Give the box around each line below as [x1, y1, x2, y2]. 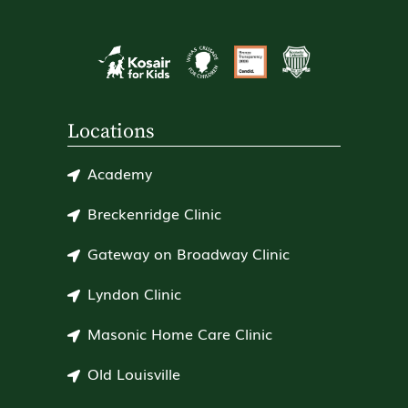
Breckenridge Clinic [87, 201, 221, 224]
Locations [67, 118, 155, 144]
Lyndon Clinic [87, 281, 181, 304]
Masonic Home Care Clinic [87, 321, 272, 344]
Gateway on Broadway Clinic [87, 241, 290, 264]
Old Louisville [87, 362, 180, 384]
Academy [87, 161, 152, 184]
